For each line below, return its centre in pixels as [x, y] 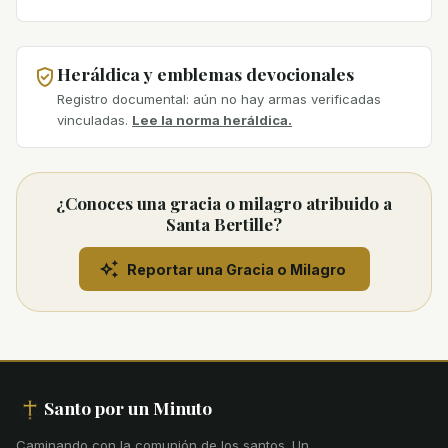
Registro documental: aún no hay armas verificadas [219, 99]
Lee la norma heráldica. [212, 120]
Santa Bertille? [224, 224]
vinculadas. [92, 120]
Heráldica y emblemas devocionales [205, 73]
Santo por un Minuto [128, 408]
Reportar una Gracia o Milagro [236, 269]
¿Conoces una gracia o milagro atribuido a [224, 203]
